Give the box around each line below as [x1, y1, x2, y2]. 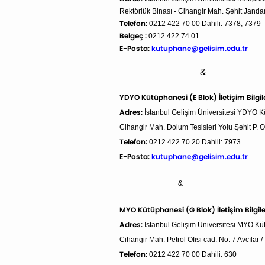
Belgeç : [119, 31, 147, 41]
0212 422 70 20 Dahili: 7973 [149, 138, 241, 147]
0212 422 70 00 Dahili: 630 [147, 250, 237, 259]
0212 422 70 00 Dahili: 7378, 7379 [147, 20, 261, 28]
